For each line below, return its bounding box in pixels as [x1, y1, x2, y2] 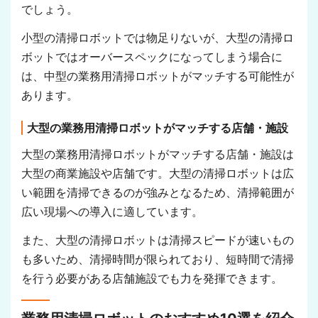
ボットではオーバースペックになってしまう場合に [21, 51, 283, 64]
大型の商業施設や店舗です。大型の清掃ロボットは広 [21, 168, 294, 180]
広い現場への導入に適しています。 [21, 206, 203, 219]
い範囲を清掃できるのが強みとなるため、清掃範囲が [21, 187, 294, 199]
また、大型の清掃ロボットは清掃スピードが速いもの [21, 234, 294, 246]
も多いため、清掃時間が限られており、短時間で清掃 [21, 253, 294, 265]
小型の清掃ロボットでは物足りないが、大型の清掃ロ [21, 32, 294, 45]
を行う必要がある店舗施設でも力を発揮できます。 [21, 272, 283, 285]
